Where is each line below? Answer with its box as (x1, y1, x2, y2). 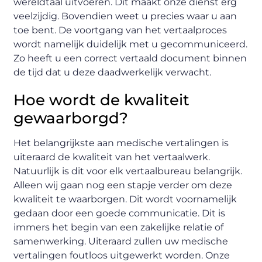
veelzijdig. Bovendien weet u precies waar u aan (13, 10, 237, 22)
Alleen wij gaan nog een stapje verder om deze (13, 179, 233, 191)
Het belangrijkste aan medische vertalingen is (13, 137, 229, 149)
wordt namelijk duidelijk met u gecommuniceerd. (13, 38, 248, 50)
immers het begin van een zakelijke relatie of (13, 221, 224, 233)
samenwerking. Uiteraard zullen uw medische (13, 235, 229, 247)
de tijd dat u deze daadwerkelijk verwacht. (13, 66, 212, 78)
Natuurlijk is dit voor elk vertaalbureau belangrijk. (13, 165, 243, 177)
